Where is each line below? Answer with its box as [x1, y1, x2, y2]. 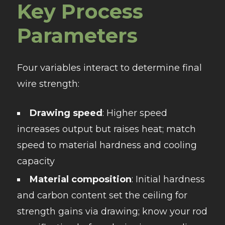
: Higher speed [102, 107, 167, 119]
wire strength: [17, 78, 79, 90]
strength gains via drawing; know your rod [17, 206, 207, 217]
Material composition [29, 174, 132, 185]
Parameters [17, 23, 138, 48]
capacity [17, 156, 55, 167]
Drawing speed [29, 107, 102, 119]
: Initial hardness [131, 174, 205, 185]
